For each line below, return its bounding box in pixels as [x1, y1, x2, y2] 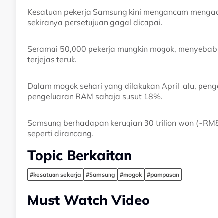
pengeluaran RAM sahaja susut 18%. [27, 91, 163, 102]
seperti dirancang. [27, 128, 93, 139]
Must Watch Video [27, 191, 150, 209]
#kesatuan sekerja [30, 171, 81, 179]
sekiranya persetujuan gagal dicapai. [27, 18, 163, 28]
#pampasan [147, 171, 179, 179]
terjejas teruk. [27, 54, 77, 65]
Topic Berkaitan [27, 146, 132, 164]
